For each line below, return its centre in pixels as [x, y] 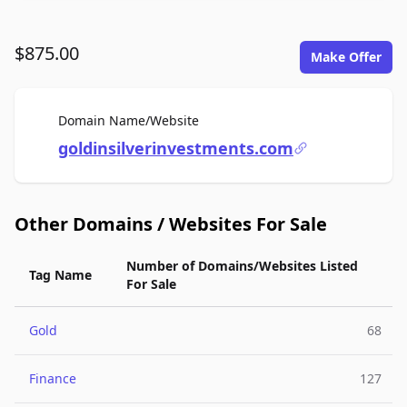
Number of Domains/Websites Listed [242, 266]
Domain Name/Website [129, 120]
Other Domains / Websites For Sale [171, 224]
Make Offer [346, 57]
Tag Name [60, 275]
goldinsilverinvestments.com [176, 148]
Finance [53, 378]
